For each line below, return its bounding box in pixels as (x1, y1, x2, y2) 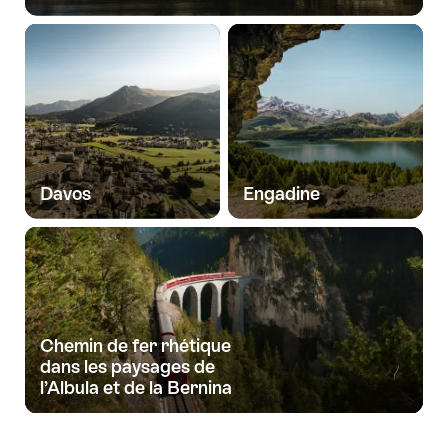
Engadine (243, 182, 320, 204)
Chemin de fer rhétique (40, 335, 231, 357)
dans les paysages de (40, 356, 215, 378)
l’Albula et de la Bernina (40, 377, 232, 399)
